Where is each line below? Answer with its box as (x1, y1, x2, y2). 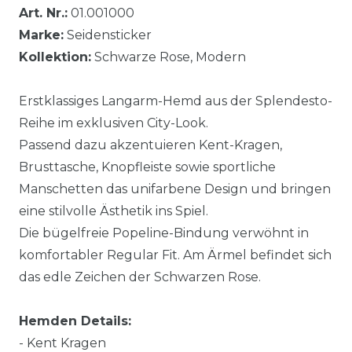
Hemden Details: (19, 313, 131, 328)
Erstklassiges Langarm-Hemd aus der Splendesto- (19, 93, 332, 108)
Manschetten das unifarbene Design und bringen (19, 181, 331, 196)
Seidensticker (64, 27, 152, 42)
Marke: (19, 27, 64, 42)
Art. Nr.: (19, 5, 68, 20)
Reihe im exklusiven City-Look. (19, 115, 208, 130)
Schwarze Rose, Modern (91, 49, 246, 64)
